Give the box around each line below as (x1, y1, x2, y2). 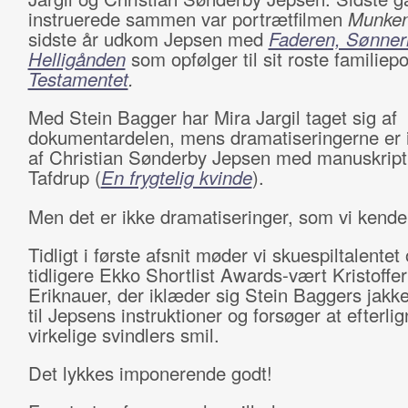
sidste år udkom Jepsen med (27, 25, 269, 52)
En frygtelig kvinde (100, 164, 252, 190)
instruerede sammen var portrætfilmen (27, 5, 348, 32)
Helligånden (27, 46, 126, 72)
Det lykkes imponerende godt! (27, 360, 272, 386)
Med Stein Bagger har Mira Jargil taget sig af (27, 104, 397, 130)
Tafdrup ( (27, 164, 101, 190)
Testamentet (27, 66, 128, 92)
